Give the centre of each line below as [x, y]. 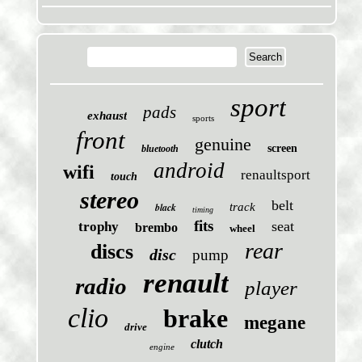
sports [203, 118]
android [189, 171]
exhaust [107, 116]
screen [282, 149]
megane [274, 323]
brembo [157, 228]
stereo [109, 200]
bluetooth [160, 149]
